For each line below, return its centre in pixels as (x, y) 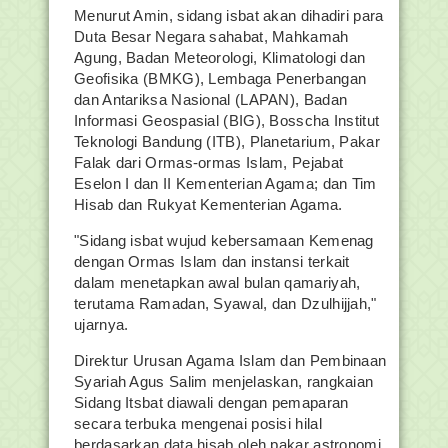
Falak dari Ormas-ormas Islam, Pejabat (209, 162)
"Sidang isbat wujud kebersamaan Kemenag (224, 240)
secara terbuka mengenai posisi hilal (198, 423)
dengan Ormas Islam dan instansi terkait (212, 261)
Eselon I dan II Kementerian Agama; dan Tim (225, 183)
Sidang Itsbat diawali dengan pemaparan (211, 402)
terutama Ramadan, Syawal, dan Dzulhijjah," (225, 303)
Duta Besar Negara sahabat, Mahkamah (211, 36)
